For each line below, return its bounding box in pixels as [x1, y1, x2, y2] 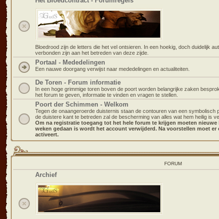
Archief [35, 171, 57, 178]
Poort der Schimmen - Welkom [35, 101, 129, 108]
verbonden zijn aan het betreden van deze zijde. [35, 50, 149, 56]
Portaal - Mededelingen [35, 59, 105, 66]
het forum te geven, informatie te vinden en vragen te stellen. [35, 92, 178, 98]
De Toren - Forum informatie [35, 79, 121, 86]
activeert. [35, 131, 59, 137]
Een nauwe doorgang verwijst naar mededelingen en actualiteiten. [35, 66, 190, 72]
